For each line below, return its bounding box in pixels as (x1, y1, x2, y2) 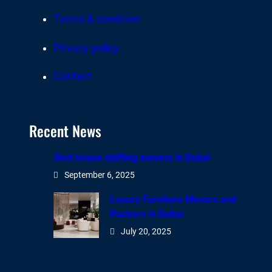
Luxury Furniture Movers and (109, 194, 236, 206)
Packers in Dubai (109, 208, 183, 220)
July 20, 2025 (120, 226, 171, 237)
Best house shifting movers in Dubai (53, 152, 210, 164)
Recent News (29, 119, 101, 141)
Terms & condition (53, 13, 140, 25)
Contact (53, 70, 92, 83)
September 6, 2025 (64, 170, 135, 180)
